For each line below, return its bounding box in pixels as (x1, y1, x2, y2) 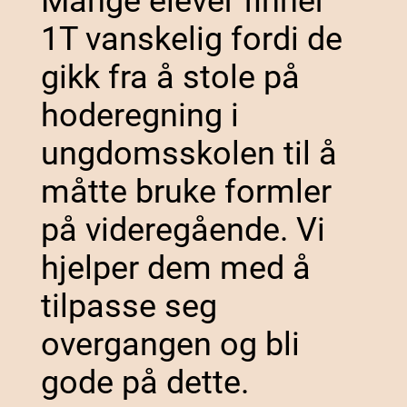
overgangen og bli (40, 325, 300, 364)
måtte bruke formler (40, 173, 332, 212)
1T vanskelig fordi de (40, 20, 342, 59)
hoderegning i (40, 96, 239, 135)
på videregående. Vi (40, 211, 325, 250)
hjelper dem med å (40, 249, 311, 288)
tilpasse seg (40, 287, 217, 326)
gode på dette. (40, 363, 249, 402)
